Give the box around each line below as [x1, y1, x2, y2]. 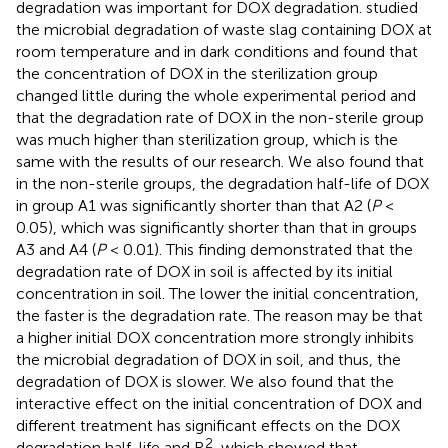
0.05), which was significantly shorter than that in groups [16, 218, 417, 238]
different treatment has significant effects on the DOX [16, 416, 400, 436]
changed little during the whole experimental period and [16, 86, 416, 106]
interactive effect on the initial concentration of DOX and [16, 394, 422, 414]
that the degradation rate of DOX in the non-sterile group [16, 108, 424, 128]
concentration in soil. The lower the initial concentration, [16, 284, 419, 304]
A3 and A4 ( [16, 240, 96, 260]
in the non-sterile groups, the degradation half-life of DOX [16, 174, 429, 194]
